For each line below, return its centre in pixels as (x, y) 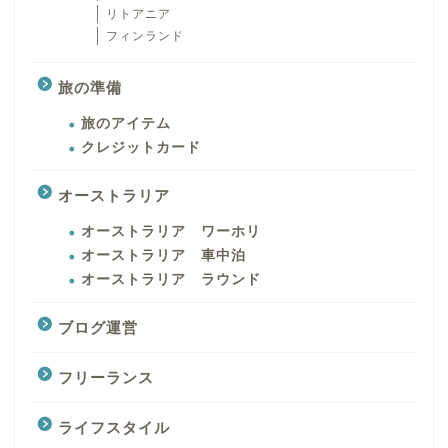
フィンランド (145, 36)
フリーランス (106, 378)
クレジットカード (141, 148)
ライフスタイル (114, 428)
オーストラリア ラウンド (171, 280)
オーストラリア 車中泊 (163, 256)
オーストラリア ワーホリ (171, 232)
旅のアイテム (126, 124)
